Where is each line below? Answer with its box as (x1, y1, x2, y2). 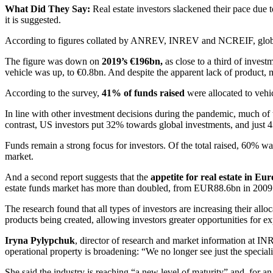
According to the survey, (5, 87, 102, 98)
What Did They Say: (5, 3, 93, 14)
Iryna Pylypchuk (5, 235, 75, 246)
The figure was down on (5, 55, 102, 66)
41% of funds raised (102, 87, 185, 98)
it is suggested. (5, 14, 61, 25)
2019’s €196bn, (102, 55, 163, 66)
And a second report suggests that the (5, 171, 151, 182)
